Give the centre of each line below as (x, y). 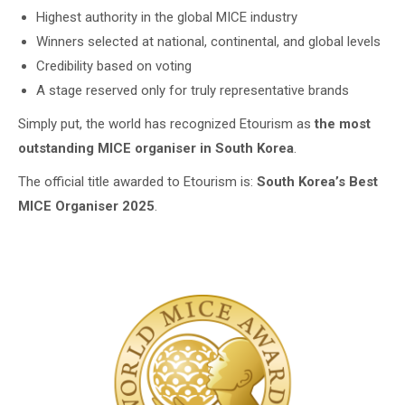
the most (343, 124)
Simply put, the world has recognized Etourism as (166, 124)
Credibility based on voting (114, 66)
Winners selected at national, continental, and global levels (208, 42)
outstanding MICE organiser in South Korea (156, 148)
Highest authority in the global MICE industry (167, 17)
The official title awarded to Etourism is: (137, 182)
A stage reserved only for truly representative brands (193, 90)
